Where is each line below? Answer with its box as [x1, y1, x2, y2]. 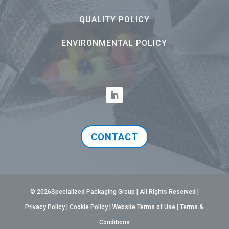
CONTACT [90, 131, 138, 142]
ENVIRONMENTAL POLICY [61, 38, 168, 49]
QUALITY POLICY [79, 15, 150, 25]
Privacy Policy [25, 203, 65, 211]
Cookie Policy [70, 203, 108, 211]
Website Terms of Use [112, 203, 176, 211]
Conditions [99, 219, 130, 226]
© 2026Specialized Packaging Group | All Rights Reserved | [30, 188, 199, 196]
